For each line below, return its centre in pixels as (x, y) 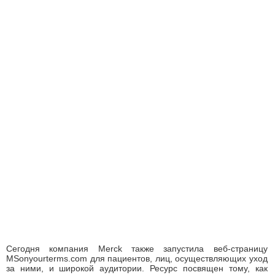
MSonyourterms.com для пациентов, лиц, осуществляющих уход (137, 259)
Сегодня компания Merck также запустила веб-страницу (137, 249)
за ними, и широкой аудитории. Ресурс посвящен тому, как (137, 269)
